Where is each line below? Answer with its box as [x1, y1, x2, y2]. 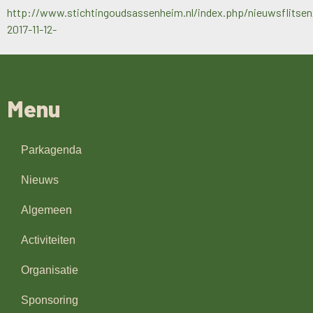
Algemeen [21, 204, 72, 217]
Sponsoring [21, 294, 78, 307]
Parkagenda [21, 144, 82, 156]
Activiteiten [21, 234, 75, 247]
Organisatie [21, 264, 78, 277]
